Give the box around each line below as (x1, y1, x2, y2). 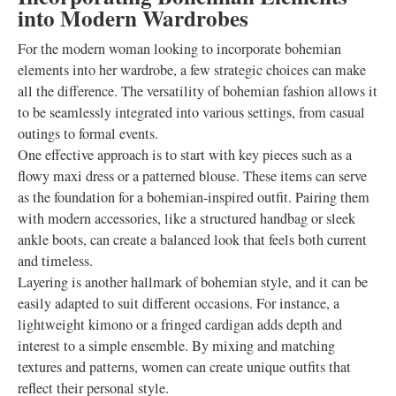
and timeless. (18, 251, 93, 270)
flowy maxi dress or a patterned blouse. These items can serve (18, 166, 367, 186)
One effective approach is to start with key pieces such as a (18, 145, 352, 164)
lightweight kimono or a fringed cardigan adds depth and (18, 315, 342, 334)
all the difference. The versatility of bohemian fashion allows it (18, 81, 377, 101)
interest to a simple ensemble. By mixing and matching (18, 336, 335, 355)
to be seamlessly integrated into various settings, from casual (18, 103, 365, 122)
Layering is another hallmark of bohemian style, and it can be (18, 272, 368, 292)
